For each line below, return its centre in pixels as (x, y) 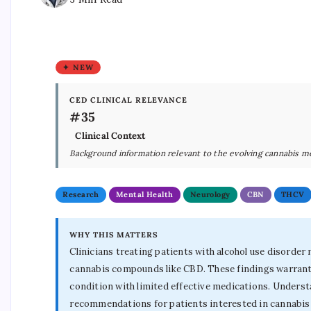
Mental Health (144, 195)
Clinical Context (110, 136)
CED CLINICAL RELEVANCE (128, 100)
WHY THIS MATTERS (114, 235)
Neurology (210, 195)
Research (81, 195)
